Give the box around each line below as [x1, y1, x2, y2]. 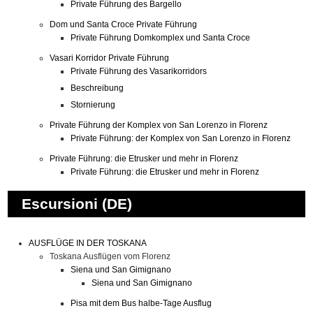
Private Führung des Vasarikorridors [71, 66, 208, 76]
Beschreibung [71, 83, 124, 93]
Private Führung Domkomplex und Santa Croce [71, 33, 251, 43]
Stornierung [71, 100, 116, 110]
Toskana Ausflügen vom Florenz [50, 252, 171, 261]
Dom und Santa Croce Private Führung [50, 20, 198, 29]
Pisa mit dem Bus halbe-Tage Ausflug [71, 298, 212, 308]
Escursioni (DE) [22, 196, 133, 212]
